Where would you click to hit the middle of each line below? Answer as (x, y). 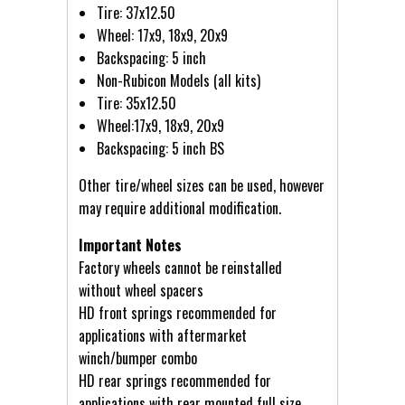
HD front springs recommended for (178, 312)
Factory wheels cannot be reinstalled (180, 267)
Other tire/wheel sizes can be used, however (202, 185)
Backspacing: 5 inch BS (160, 148)
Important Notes (130, 245)
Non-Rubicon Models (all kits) (179, 80)
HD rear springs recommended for (175, 380)
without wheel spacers (141, 290)
